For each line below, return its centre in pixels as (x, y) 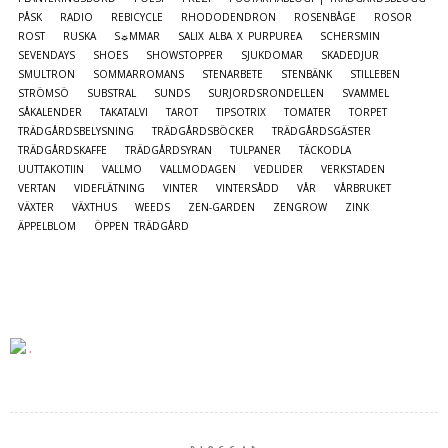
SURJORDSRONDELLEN (266, 92)
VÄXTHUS (94, 206)
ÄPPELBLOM (47, 225)
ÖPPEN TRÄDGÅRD (141, 225)
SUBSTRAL (111, 92)
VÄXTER (36, 206)
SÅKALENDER (50, 111)
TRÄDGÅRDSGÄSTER (321, 130)
